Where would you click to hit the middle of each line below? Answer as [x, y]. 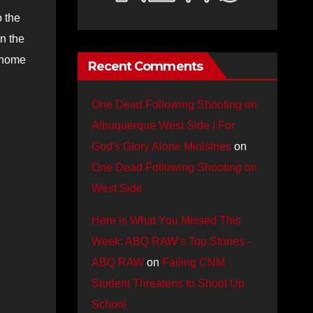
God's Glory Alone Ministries [161, 146]
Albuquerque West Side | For [163, 125]
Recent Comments [145, 66]
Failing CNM [193, 262]
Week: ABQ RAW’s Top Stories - [171, 241]
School [109, 304]
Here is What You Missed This [166, 220]
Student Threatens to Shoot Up [168, 283]
